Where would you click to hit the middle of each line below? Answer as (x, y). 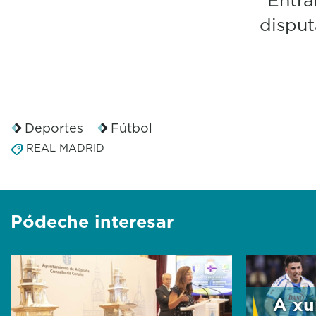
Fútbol (132, 128)
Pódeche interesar (92, 221)
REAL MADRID (65, 148)
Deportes (54, 128)
